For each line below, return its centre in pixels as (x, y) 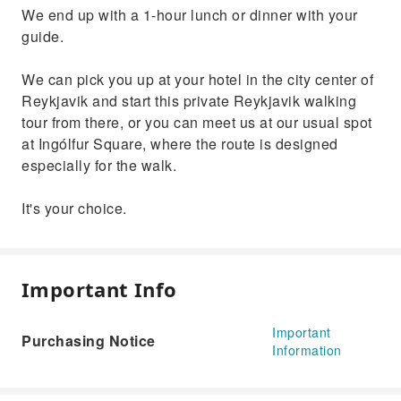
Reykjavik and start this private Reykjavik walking (189, 101)
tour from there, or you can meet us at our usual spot (197, 122)
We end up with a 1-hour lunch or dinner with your (190, 15)
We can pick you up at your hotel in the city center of (197, 79)
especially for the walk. (99, 165)
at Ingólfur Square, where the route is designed (180, 144)
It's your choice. (74, 208)
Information (307, 350)
